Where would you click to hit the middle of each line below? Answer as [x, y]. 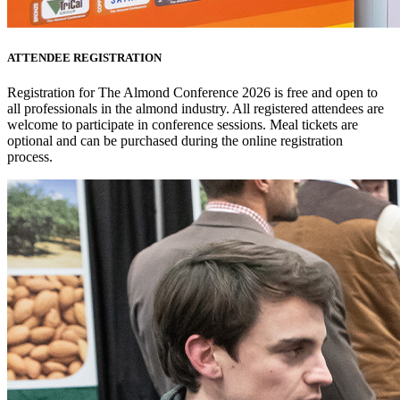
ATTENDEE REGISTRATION [84, 57]
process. [32, 157]
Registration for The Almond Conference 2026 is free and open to [192, 93]
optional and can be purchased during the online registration [175, 141]
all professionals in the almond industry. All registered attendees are [196, 109]
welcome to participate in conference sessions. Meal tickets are [183, 125]
